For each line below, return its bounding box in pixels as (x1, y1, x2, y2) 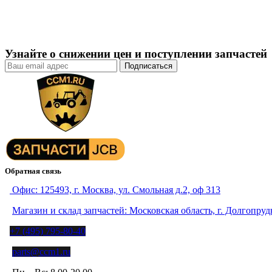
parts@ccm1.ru (12, 246, 70, 257)
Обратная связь (5, 166, 61, 175)
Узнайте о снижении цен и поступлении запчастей (5, 47, 267, 60)
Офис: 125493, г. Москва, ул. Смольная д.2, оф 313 (10, 184, 220, 195)
